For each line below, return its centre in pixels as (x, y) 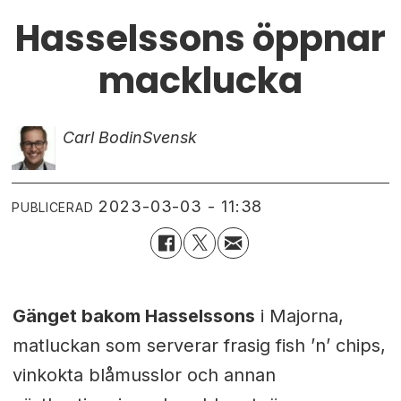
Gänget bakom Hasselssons (133, 316)
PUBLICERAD (53, 207)
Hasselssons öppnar (200, 38)
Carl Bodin (102, 137)
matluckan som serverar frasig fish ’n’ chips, (199, 346)
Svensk (169, 137)
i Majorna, (299, 316)
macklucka (200, 80)
